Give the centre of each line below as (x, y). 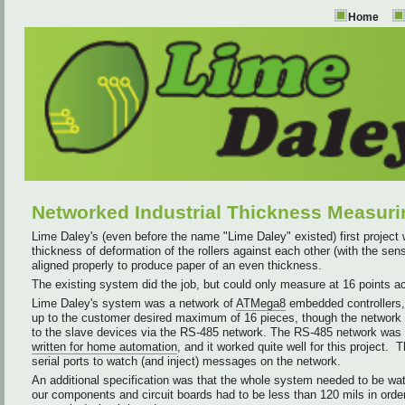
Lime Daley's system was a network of (134, 303)
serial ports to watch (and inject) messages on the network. (186, 361)
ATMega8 (261, 303)
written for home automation (104, 346)
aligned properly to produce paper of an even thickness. (177, 265)
